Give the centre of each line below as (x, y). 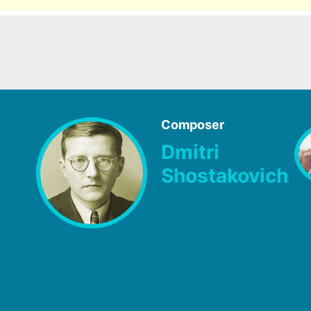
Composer (193, 124)
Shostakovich (225, 176)
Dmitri (190, 152)
